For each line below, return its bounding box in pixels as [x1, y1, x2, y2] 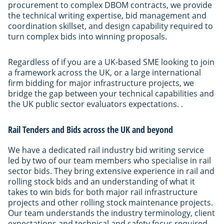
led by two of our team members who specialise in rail [8, 154, 211, 166]
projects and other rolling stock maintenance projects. [8, 196, 213, 208]
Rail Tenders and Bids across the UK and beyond [8, 123, 173, 135]
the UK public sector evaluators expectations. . [8, 98, 183, 109]
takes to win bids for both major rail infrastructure [8, 186, 197, 197]
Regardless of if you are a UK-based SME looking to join [8, 56, 214, 67]
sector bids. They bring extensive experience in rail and [8, 165, 214, 176]
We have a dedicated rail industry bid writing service [8, 144, 204, 155]
